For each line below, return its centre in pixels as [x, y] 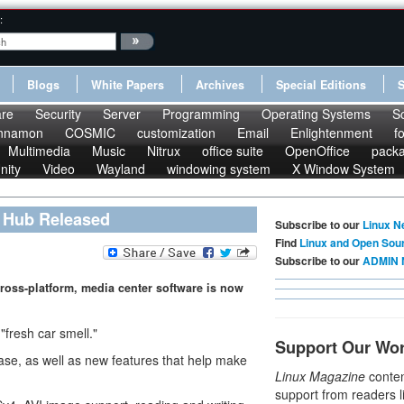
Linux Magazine [320, 376]
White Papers [128, 85]
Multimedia [39, 151]
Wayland [121, 169]
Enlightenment [331, 133]
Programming [201, 114]
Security [58, 114]
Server [122, 114]
